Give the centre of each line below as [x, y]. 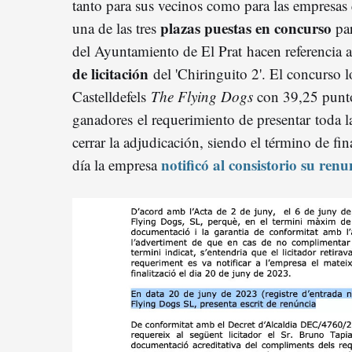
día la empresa [117, 164]
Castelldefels [112, 96]
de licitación [110, 73]
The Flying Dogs [202, 96]
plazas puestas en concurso [248, 27]
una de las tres [116, 27]
